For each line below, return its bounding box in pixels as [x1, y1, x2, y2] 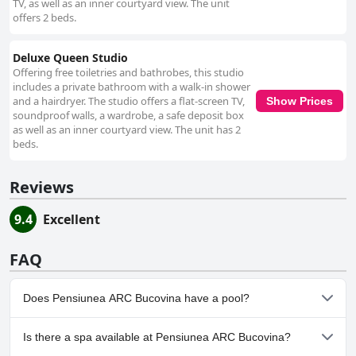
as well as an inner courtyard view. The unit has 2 [13, 122, 241, 137]
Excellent [43, 211, 100, 229]
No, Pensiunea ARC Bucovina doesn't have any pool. [25, 323, 271, 339]
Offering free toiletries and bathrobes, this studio [13, 65, 244, 80]
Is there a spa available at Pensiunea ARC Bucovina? [23, 331, 291, 344]
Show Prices [266, 94, 333, 107]
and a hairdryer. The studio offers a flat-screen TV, [13, 94, 245, 109]
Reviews [10, 176, 74, 199]
